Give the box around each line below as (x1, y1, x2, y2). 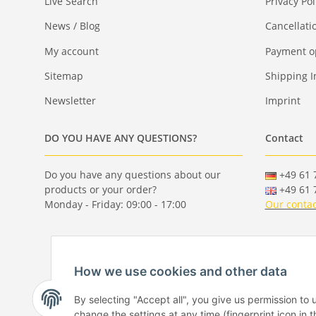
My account (44, 44, 99, 58)
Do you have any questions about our (44, 168, 221, 182)
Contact (265, 131, 303, 145)
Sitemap (44, 68, 83, 83)
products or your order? (44, 183, 157, 197)
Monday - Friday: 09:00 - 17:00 (44, 197, 186, 212)
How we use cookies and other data (74, 263, 287, 279)
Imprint (265, 94, 300, 108)
